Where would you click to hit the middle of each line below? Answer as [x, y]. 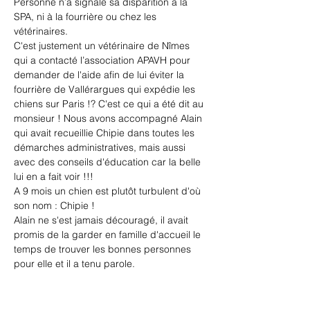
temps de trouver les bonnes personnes [104, 249]
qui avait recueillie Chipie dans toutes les [106, 133]
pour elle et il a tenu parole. [74, 264]
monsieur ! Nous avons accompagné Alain [109, 119]
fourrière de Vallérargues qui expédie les [106, 90]
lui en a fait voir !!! [54, 177]
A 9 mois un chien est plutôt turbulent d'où [109, 191]
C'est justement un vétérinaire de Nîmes [103, 46]
